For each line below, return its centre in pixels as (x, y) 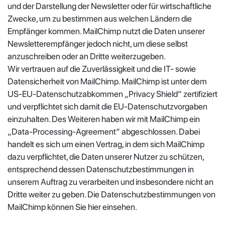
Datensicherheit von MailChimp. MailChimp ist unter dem (107, 81)
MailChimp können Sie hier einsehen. (72, 207)
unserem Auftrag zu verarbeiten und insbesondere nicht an (110, 182)
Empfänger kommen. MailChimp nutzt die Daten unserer (106, 31)
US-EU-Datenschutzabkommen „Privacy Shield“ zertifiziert (113, 94)
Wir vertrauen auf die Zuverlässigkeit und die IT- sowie (102, 69)
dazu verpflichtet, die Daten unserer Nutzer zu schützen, (106, 156)
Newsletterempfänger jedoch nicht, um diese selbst (98, 43)
